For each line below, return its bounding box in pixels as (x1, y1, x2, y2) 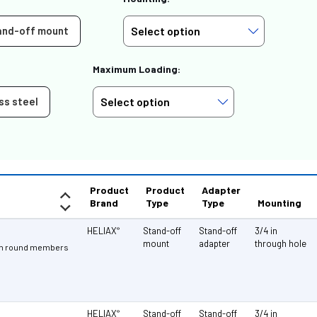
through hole (255, 237, 307, 249)
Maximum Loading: (93, 62, 181, 75)
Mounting (258, 196, 302, 209)
